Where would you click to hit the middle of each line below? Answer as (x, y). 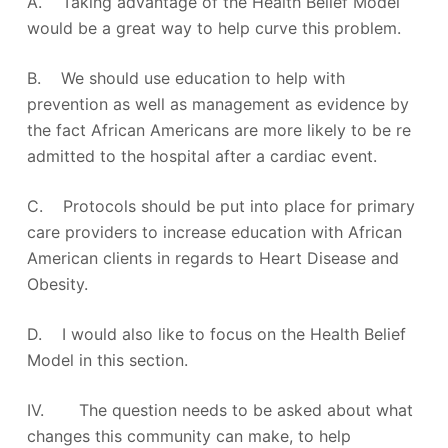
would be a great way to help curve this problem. (213, 27)
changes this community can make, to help (188, 435)
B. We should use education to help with (185, 77)
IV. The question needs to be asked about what (219, 409)
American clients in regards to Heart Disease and (212, 257)
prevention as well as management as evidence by (217, 103)
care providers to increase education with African (214, 231)
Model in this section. (107, 359)
